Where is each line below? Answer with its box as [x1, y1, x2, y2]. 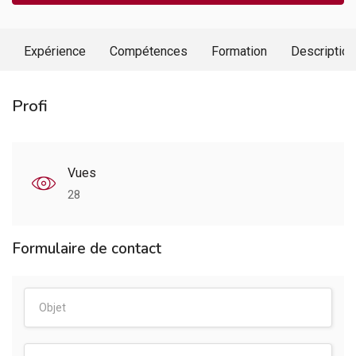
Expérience [24, 44, 86, 59]
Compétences [110, 44, 188, 59]
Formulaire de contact [12, 238, 161, 259]
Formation [211, 44, 267, 59]
